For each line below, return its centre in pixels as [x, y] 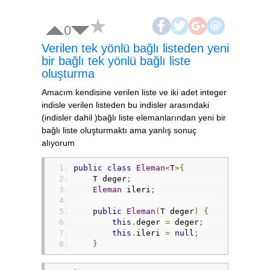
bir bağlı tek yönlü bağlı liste [116, 61]
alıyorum [58, 143]
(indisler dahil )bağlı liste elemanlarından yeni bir [134, 117]
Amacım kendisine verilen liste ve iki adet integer [134, 92]
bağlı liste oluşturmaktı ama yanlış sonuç [119, 130]
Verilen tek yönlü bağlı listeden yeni [135, 48]
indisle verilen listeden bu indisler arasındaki [125, 105]
